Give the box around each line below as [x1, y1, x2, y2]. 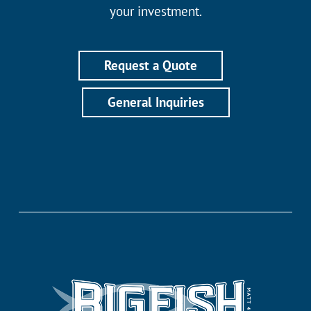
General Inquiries [107, 94, 204, 111]
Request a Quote [103, 57, 197, 74]
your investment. [109, 3, 202, 20]
